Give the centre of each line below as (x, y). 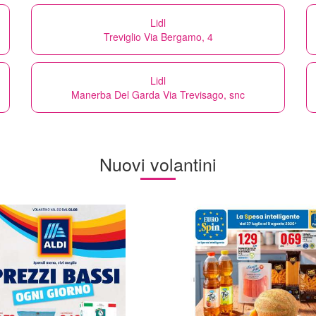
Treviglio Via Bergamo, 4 (158, 36)
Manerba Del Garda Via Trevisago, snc (158, 94)
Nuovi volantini (158, 163)
